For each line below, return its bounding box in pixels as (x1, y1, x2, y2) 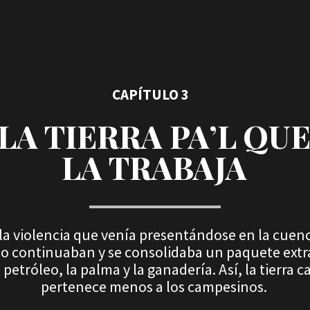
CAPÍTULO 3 (112, 85, 189, 104)
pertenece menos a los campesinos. (41, 277, 267, 296)
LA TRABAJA (61, 146, 247, 188)
